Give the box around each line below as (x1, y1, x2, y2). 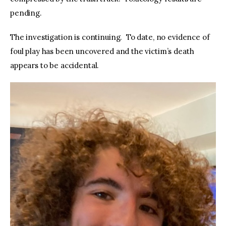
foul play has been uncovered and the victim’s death (10, 46, 194, 56)
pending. (10, 8, 42, 18)
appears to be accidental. (10, 60, 105, 70)
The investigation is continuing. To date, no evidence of (10, 32, 210, 42)
